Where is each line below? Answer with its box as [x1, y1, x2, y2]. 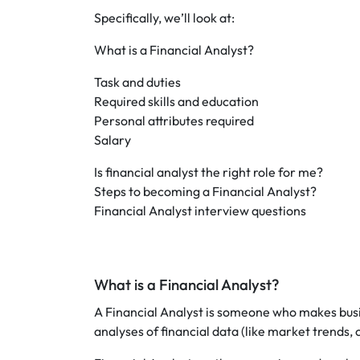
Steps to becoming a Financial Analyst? [94, 183, 317, 199]
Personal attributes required [94, 112, 254, 129]
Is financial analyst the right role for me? [94, 164, 323, 180]
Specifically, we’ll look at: [94, 10, 235, 26]
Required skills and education [94, 93, 259, 109]
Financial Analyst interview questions [94, 202, 306, 219]
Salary [94, 132, 131, 148]
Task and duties [94, 74, 181, 90]
